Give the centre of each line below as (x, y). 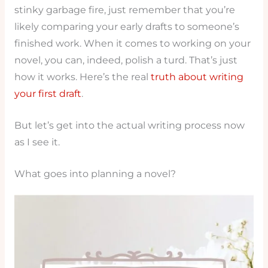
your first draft (48, 94)
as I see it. (37, 142)
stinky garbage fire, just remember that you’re (124, 10)
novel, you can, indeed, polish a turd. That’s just (126, 60)
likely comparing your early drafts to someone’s (127, 27)
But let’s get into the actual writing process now (129, 125)
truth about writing (197, 77)
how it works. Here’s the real (82, 77)
